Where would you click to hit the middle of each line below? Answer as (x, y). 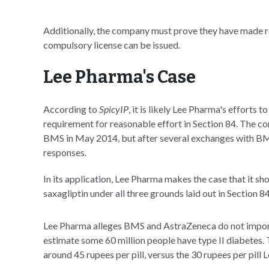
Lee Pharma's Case (119, 77)
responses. (65, 152)
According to (71, 109)
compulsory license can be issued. (112, 45)
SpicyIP (114, 109)
